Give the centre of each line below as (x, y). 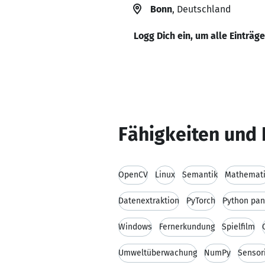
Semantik (200, 175)
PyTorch (201, 201)
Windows (135, 227)
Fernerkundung (187, 227)
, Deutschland (201, 9)
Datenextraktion (149, 201)
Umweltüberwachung (158, 253)
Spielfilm (238, 227)
